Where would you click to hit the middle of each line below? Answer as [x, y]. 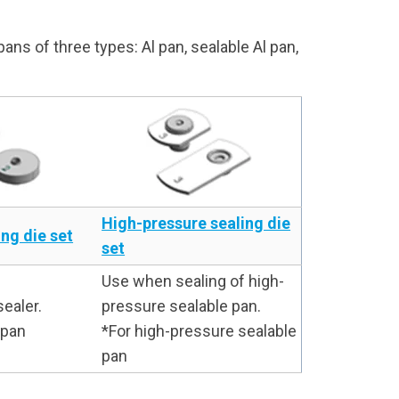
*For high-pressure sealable [199, 331]
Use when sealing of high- [193, 281]
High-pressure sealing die [196, 223]
